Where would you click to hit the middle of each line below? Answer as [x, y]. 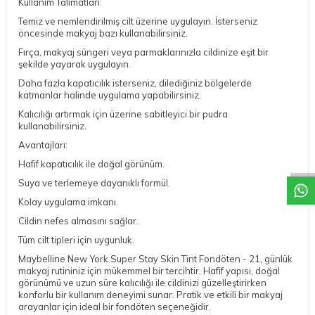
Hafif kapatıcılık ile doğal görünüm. [91, 163]
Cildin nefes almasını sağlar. [78, 220]
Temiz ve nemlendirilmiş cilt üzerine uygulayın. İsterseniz [138, 21]
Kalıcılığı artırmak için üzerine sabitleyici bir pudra [123, 114]
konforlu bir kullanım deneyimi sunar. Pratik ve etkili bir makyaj [150, 294]
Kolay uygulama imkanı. [68, 201]
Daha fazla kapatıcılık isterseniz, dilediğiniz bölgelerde [135, 83]
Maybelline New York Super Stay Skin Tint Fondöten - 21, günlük [155, 258]
